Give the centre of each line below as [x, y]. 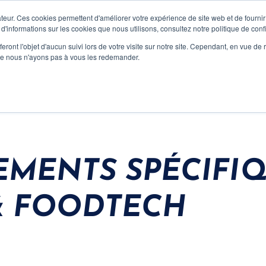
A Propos [153, 15]
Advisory [45, 15]
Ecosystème [218, 15]
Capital [99, 15]
